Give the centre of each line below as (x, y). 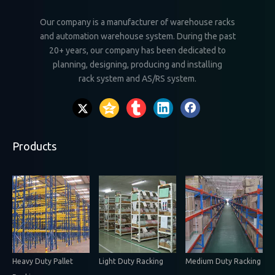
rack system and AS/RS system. (137, 79)
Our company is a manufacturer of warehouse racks (137, 22)
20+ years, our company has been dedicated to (137, 50)
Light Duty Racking (131, 261)
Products (34, 146)
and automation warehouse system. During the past (137, 36)
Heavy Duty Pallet (43, 261)
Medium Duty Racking (223, 261)
